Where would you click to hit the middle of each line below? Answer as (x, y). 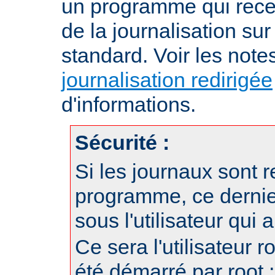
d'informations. (129, 104)
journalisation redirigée (167, 79)
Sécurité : (122, 142)
